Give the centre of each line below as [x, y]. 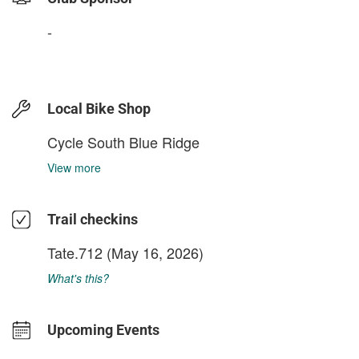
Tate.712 [75, 252]
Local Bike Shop [99, 108]
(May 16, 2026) [153, 252]
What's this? [78, 278]
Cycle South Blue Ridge [123, 141]
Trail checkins [93, 219]
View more [74, 167]
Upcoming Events [103, 329]
